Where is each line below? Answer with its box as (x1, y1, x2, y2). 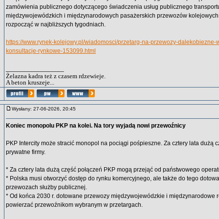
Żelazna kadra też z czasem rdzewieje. (6, 72, 106, 80)
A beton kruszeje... (6, 79, 54, 86)
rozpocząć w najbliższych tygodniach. (6, 21, 106, 28)
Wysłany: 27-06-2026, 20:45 (12, 106, 80, 111)
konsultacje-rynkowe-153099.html (6, 47, 96, 54)
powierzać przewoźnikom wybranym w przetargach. (6, 201, 143, 208)
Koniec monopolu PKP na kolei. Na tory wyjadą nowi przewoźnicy (6, 122, 186, 129)
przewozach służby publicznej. (6, 184, 87, 191)
